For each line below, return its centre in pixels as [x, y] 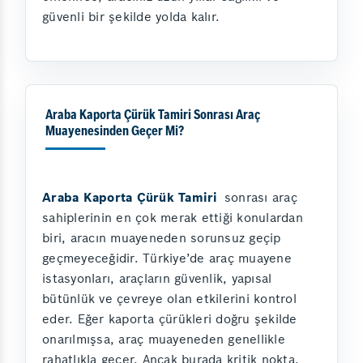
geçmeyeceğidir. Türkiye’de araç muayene [167, 258]
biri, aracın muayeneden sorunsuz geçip [162, 237]
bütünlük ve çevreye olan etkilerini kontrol [169, 298]
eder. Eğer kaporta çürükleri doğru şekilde [170, 318]
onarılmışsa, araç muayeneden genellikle [164, 339]
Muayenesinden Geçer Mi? [115, 132]
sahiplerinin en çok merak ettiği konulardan [173, 217]
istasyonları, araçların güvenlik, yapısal [157, 278]
